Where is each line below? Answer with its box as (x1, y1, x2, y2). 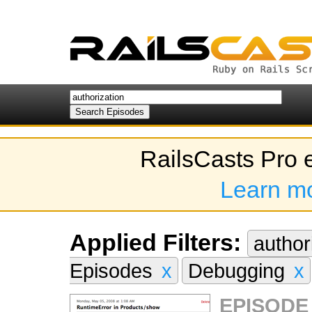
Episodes (70, 259, 158, 282)
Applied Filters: (70, 229, 241, 256)
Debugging (188, 259, 290, 282)
